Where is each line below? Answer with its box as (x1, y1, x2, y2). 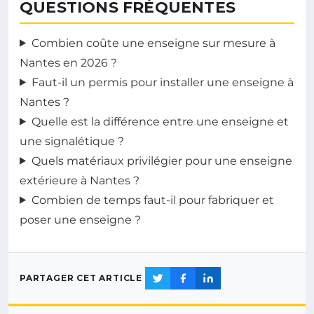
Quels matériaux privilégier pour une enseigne (31, 153, 292, 168)
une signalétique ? (20, 134, 124, 148)
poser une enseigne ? (20, 212, 141, 226)
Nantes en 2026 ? (20, 55, 117, 69)
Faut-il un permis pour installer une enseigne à (31, 75, 294, 89)
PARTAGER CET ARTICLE (20, 273, 142, 284)
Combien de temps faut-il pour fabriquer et (31, 193, 274, 207)
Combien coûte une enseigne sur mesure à (31, 36, 275, 50)
